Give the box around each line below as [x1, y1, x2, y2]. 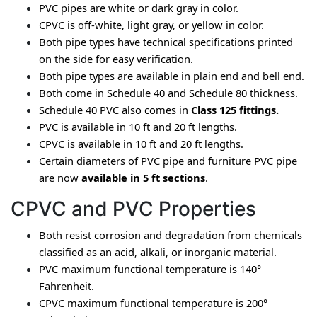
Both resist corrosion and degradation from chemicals [39, 228, 302, 242]
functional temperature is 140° [114, 262, 261, 276]
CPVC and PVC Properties [11, 197, 256, 221]
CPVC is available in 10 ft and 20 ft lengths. [39, 137, 243, 151]
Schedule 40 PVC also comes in [39, 103, 191, 117]
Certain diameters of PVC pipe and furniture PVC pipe [39, 154, 297, 168]
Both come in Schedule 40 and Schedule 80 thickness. [39, 86, 298, 100]
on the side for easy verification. [39, 52, 193, 66]
